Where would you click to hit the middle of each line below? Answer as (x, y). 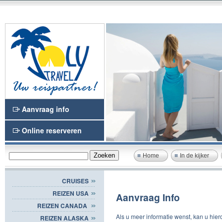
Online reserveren (52, 130)
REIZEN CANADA (63, 205)
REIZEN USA (71, 193)
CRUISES (75, 181)
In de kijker (194, 155)
